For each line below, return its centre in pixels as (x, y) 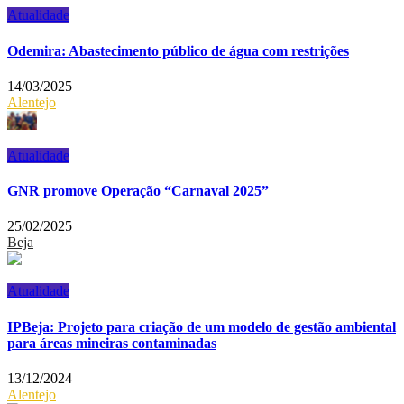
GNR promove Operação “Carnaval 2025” (138, 191)
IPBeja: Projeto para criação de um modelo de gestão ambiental (202, 326)
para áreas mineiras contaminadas (112, 343)
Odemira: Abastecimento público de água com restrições (178, 50)
